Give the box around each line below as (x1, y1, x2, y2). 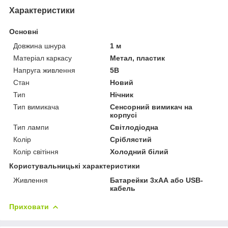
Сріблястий (110, 135, 152, 144)
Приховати (9, 203, 49, 211)
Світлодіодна (110, 123, 159, 132)
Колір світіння (13, 148, 59, 156)
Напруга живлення (13, 66, 75, 75)
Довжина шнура (13, 42, 66, 50)
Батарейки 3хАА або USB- (110, 176, 204, 185)
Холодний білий (110, 148, 169, 156)
